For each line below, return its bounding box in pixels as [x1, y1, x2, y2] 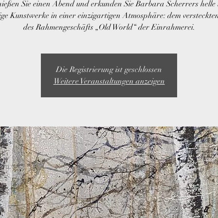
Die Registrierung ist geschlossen [56, 65, 162, 74]
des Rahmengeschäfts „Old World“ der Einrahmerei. [23, 22, 195, 32]
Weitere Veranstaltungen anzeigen [53, 76, 165, 86]
